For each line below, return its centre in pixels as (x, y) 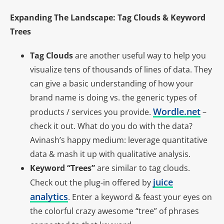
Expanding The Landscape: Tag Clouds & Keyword (108, 18)
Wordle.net (177, 112)
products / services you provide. (91, 112)
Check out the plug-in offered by (91, 183)
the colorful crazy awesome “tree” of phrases (114, 211)
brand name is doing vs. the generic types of (113, 98)
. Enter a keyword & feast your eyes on (140, 197)
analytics (49, 197)
